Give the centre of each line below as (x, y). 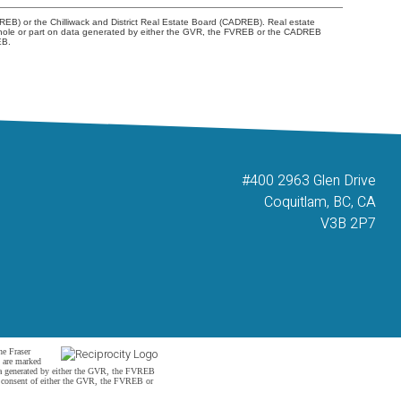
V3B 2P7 (348, 224)
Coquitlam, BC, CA (320, 203)
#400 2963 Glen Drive (308, 181)
